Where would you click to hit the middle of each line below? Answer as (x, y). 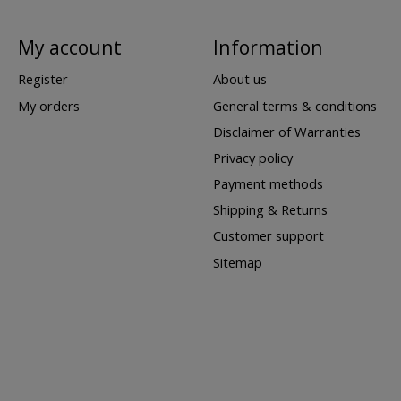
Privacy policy (252, 157)
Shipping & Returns (270, 210)
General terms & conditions (294, 105)
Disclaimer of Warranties (286, 131)
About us (239, 79)
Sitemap (237, 262)
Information (268, 47)
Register (43, 79)
